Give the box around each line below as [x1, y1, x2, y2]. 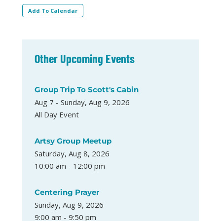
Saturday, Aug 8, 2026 [34, 148, 110, 158]
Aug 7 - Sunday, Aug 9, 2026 [34, 97, 130, 107]
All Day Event [34, 109, 79, 119]
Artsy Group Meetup [34, 136, 111, 146]
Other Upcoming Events [34, 51, 135, 66]
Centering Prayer [34, 187, 99, 197]
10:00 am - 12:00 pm [34, 160, 105, 171]
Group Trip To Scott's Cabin [34, 84, 139, 94]
